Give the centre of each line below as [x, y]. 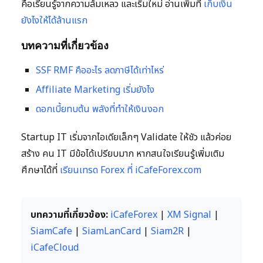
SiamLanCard [112, 232]
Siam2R [167, 232]
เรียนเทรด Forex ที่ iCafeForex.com [131, 171]
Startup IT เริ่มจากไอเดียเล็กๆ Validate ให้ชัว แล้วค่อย [126, 138]
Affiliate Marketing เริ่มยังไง [95, 90]
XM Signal [189, 215]
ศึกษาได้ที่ [41, 171]
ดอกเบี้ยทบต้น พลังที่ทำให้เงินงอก [100, 109]
